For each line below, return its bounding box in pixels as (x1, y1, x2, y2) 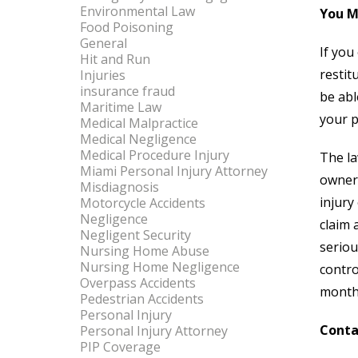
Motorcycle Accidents (80, 194, 205, 212)
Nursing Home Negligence (80, 258, 240, 276)
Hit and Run (80, 50, 150, 68)
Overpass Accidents (80, 274, 196, 292)
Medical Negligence (80, 130, 197, 148)
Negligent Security (80, 226, 191, 244)
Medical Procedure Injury (80, 146, 229, 164)
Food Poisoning (80, 18, 173, 36)
